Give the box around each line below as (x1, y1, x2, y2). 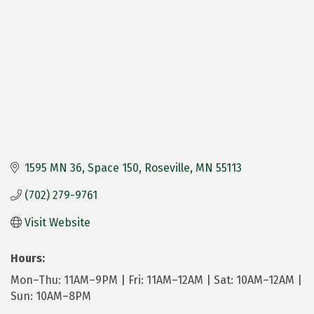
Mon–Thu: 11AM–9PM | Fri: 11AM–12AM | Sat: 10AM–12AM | (11, 273, 302, 287)
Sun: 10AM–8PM (11, 289, 91, 303)
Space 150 (88, 161, 139, 175)
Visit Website (25, 215, 90, 229)
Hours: (11, 251, 45, 265)
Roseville (144, 161, 190, 175)
